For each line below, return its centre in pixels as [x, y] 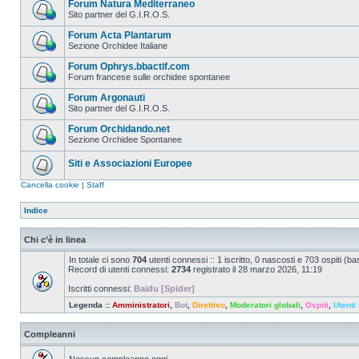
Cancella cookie [50, 185]
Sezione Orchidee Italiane [118, 46]
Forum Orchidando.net [119, 129]
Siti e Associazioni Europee [130, 163]
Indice [36, 210]
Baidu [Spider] [164, 288]
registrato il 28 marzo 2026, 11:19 [256, 269]
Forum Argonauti [107, 98]
